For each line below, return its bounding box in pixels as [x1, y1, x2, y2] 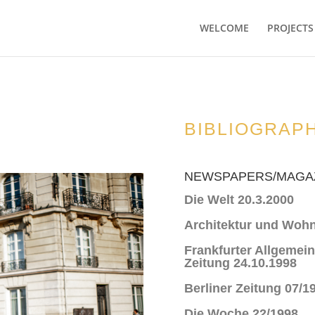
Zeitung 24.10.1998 [184, 256, 297, 270]
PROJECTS [266, 21, 314, 34]
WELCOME [199, 21, 249, 34]
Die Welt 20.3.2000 [184, 193, 294, 207]
